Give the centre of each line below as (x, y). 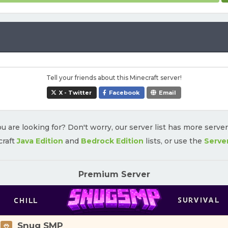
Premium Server (114, 174)
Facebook (124, 93)
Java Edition (40, 141)
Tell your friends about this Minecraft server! (114, 78)
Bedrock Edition (112, 141)
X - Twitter (75, 93)
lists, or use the (174, 141)
